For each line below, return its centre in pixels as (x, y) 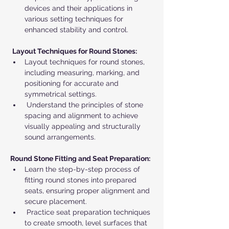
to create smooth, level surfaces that (87, 223)
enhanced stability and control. (76, 30)
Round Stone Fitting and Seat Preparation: (80, 158)
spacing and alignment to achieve (82, 116)
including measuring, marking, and (83, 73)
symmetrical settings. (61, 94)
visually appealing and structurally (84, 126)
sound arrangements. (60, 137)
